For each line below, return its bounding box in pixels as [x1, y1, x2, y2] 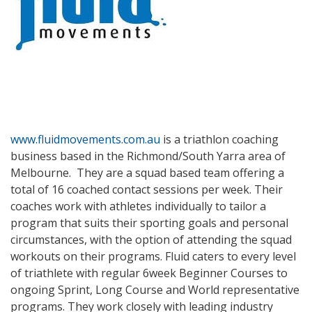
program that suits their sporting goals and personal [10, 214, 288, 231]
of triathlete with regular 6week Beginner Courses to [10, 265, 288, 281]
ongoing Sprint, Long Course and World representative [10, 281, 299, 297]
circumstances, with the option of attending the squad [10, 231, 292, 247]
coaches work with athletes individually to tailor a [10, 198, 266, 214]
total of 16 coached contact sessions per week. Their [10, 181, 283, 197]
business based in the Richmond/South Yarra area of [10, 148, 286, 164]
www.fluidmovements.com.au [10, 131, 160, 147]
